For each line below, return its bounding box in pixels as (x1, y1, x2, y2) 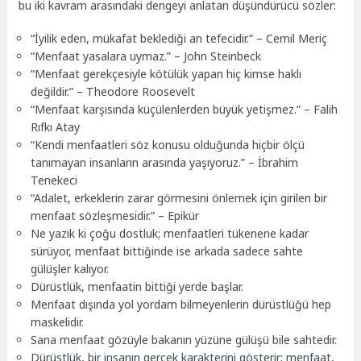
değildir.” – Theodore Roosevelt (31, 83, 196, 99)
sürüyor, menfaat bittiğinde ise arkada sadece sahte (31, 243, 304, 259)
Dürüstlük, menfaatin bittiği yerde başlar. (31, 278, 244, 294)
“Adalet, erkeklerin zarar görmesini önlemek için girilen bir (31, 189, 328, 205)
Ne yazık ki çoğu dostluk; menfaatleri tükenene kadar (31, 225, 309, 241)
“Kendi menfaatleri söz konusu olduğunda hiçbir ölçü (31, 136, 305, 152)
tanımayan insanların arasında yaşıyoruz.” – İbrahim (31, 154, 299, 170)
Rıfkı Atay (31, 118, 81, 135)
